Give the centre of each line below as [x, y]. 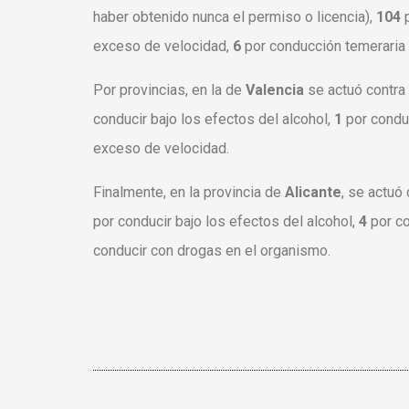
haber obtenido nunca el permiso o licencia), [235, 17]
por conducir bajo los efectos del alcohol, [226, 222]
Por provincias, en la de [169, 90]
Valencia [277, 90]
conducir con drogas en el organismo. [212, 251]
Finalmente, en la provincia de [189, 193]
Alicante [313, 193]
